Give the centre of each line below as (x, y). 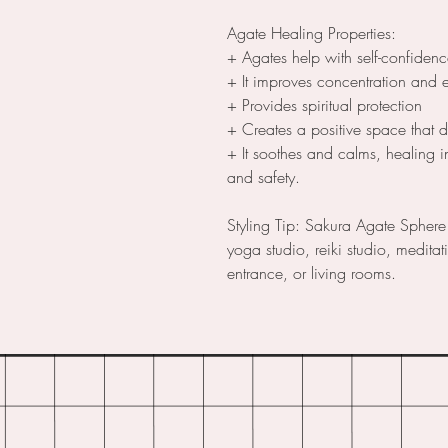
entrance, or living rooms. (311, 273)
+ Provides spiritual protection (324, 105)
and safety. (263, 177)
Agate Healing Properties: (311, 33)
